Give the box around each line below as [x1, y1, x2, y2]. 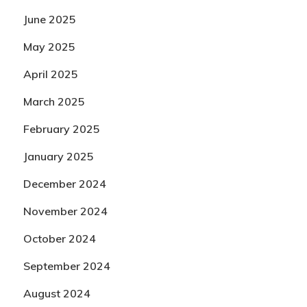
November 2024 [23, 204, 108, 218]
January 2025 [23, 149, 94, 163]
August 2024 [23, 286, 90, 300]
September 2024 [23, 259, 110, 273]
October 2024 [23, 232, 96, 245]
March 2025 [23, 95, 85, 108]
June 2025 [23, 12, 76, 26]
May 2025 [23, 40, 75, 53]
